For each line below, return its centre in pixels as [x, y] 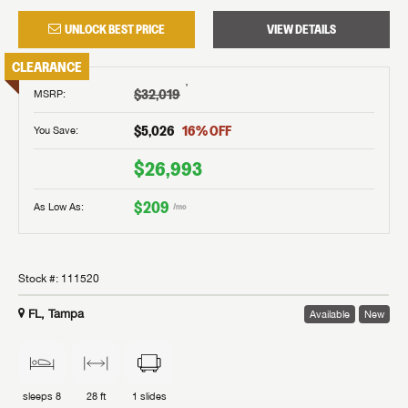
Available [330, 314]
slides [152, 396]
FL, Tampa [56, 313]
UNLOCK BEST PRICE [115, 29]
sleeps [39, 396]
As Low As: [59, 207]
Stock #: [40, 278]
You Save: [56, 130]
